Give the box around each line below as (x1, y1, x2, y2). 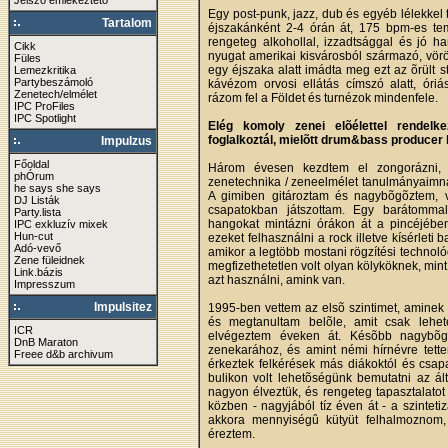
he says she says (14, 182, 101, 194)
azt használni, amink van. (208, 273, 345, 287)
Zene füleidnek (14, 254, 85, 266)
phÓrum (14, 170, 54, 182)
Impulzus (101, 134, 152, 148)
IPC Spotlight (14, 112, 76, 124)
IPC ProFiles (14, 100, 75, 112)
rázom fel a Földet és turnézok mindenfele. (208, 91, 438, 105)
